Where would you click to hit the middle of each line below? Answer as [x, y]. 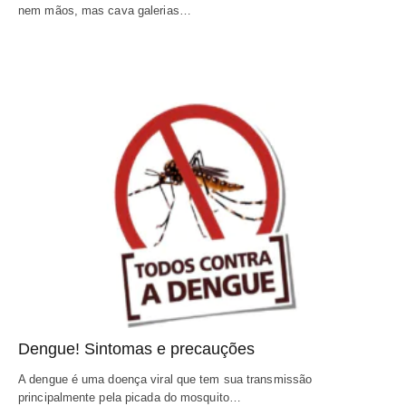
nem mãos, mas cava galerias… [105, 11]
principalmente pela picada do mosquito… [130, 397]
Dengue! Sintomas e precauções [136, 348]
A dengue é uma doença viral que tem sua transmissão [165, 379]
